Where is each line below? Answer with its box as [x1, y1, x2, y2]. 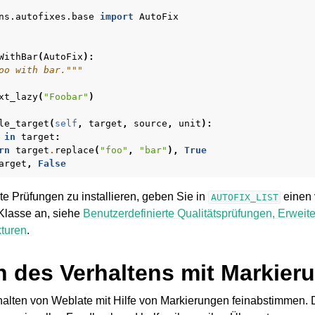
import [100, 11, 134, 22]
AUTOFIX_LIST [210, 192, 278, 202]
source [134, 118, 167, 129]
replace [55, 145, 94, 155]
